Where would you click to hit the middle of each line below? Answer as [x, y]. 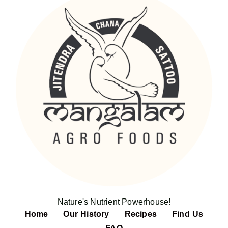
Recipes [140, 214]
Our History [86, 214]
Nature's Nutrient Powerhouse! [114, 202]
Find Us [188, 214]
